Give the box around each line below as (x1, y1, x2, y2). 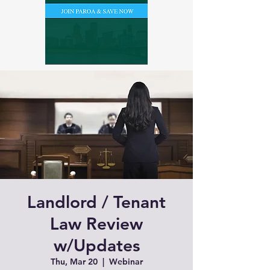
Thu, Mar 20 (50, 256, 98, 267)
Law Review (50, 213, 143, 234)
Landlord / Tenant (27, 192, 166, 212)
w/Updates (53, 235, 140, 256)
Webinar (108, 256, 143, 267)
